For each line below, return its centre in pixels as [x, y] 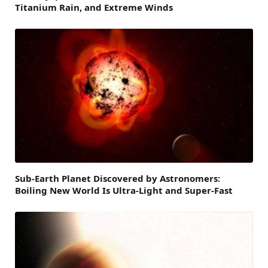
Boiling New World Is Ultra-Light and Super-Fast [124, 190]
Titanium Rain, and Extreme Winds [94, 7]
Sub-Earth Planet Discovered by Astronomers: [118, 178]
